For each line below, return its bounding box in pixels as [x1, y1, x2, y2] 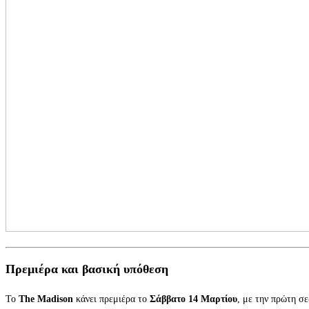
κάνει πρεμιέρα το [73, 293, 150, 304]
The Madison [19, 293, 73, 304]
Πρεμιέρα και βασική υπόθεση [6, 261, 168, 276]
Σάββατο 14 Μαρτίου [150, 293, 237, 304]
